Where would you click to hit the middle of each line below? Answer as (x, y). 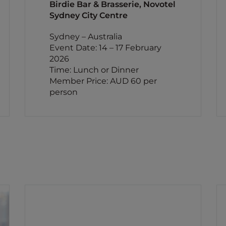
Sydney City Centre (88, 15)
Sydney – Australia (86, 37)
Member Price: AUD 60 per (103, 81)
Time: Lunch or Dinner (94, 70)
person (63, 92)
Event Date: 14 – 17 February (105, 48)
